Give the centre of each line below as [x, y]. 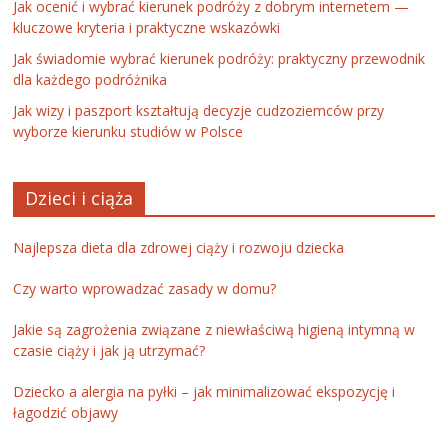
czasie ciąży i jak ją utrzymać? [109, 351]
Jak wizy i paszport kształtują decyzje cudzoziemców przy [199, 111]
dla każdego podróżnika [90, 80]
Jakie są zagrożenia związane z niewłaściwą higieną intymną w [214, 330]
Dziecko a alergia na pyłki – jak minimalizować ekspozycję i [204, 392]
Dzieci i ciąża [79, 198]
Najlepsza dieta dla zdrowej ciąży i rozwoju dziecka [179, 248]
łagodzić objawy [66, 413]
